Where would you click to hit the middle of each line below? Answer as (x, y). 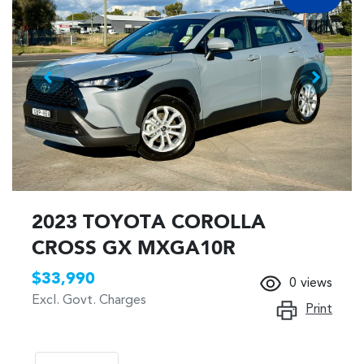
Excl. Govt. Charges (89, 300)
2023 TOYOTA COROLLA (149, 223)
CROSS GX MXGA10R (134, 249)
